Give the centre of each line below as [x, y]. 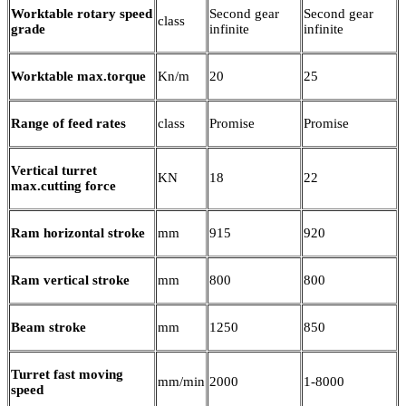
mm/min [181, 381]
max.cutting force [63, 185]
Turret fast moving [67, 374]
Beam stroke [48, 327]
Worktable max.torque [78, 76]
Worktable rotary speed [82, 13]
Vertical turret [54, 170]
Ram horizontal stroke [78, 232]
